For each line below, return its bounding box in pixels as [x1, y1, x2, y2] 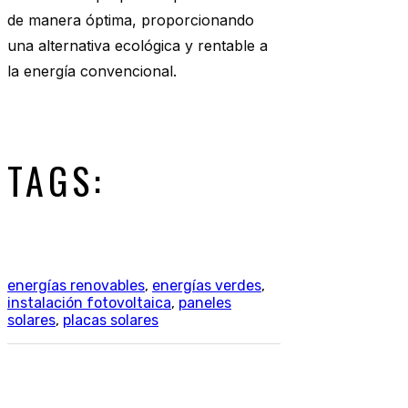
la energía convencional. [7, 62, 177, 81]
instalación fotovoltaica [7, 293, 171, 311]
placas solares [63, 311, 158, 329]
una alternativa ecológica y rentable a [7, 36, 268, 56]
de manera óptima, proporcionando [7, 11, 254, 30]
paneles [178, 293, 231, 311]
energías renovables [7, 276, 145, 294]
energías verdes [152, 276, 261, 294]
